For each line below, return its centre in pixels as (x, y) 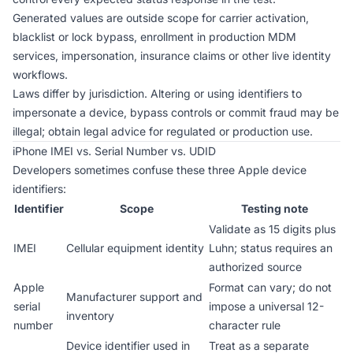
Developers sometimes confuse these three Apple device (160, 170)
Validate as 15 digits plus (272, 229)
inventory (90, 316)
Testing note (274, 208)
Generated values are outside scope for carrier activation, (161, 18)
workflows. (40, 74)
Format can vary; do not (270, 287)
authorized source (255, 267)
